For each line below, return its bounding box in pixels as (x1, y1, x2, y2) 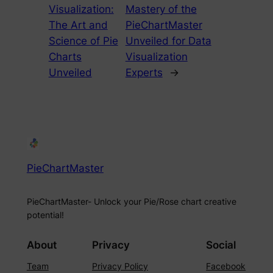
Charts (48, 50, 82, 63)
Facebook (206, 261, 246, 272)
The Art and (48, 18, 108, 31)
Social (206, 239, 236, 252)
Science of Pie (48, 34, 118, 47)
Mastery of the (125, 2, 197, 15)
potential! (26, 209, 64, 220)
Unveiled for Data (125, 34, 211, 47)
